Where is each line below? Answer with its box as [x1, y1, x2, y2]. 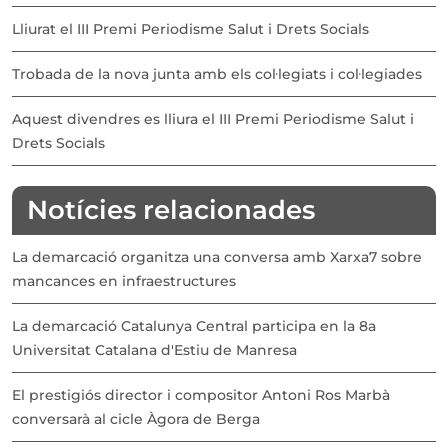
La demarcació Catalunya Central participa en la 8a [12, 316, 376, 335]
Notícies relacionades [27, 193, 315, 226]
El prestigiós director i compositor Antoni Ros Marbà [12, 385, 390, 404]
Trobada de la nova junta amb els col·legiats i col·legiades [12, 64, 422, 83]
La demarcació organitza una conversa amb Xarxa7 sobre [12, 247, 422, 266]
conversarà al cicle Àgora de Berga [12, 409, 260, 428]
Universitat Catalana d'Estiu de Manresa [12, 340, 297, 359]
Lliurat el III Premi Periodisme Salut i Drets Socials [12, 19, 369, 38]
